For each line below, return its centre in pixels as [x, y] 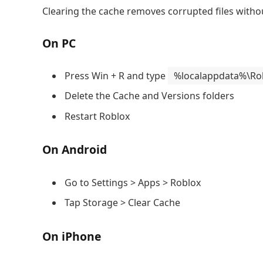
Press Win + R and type [116, 76]
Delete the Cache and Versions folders [149, 96]
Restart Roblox [97, 116]
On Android [75, 150]
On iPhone [72, 236]
